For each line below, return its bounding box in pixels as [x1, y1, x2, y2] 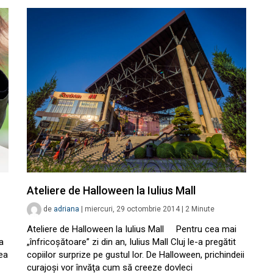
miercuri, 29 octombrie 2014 [85, 205, 180, 214]
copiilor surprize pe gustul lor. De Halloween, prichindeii [27, 249, 244, 260]
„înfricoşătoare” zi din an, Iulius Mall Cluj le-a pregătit [27, 236, 236, 247]
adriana [54, 205, 79, 214]
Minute [191, 205, 214, 214]
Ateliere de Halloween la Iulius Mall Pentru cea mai [27, 224, 236, 235]
